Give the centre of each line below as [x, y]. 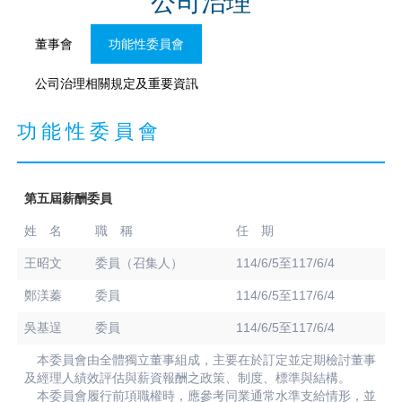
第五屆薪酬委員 [68, 199]
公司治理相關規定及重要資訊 [116, 83]
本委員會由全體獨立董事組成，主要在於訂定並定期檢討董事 [200, 360]
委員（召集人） [139, 263]
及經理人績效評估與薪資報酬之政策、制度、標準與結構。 [187, 378]
